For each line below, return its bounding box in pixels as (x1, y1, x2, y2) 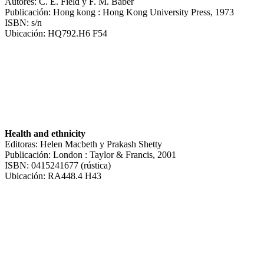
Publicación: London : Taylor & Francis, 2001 (5, 149, 176, 160)
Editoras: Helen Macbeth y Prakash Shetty (5, 138, 162, 149)
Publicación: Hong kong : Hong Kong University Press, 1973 (5, 6, 234, 17)
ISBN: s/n (5, 17, 42, 28)
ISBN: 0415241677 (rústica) (5, 160, 111, 170)
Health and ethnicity (5, 128, 85, 138)
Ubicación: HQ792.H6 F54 (5, 28, 107, 38)
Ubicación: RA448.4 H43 (5, 170, 101, 181)
